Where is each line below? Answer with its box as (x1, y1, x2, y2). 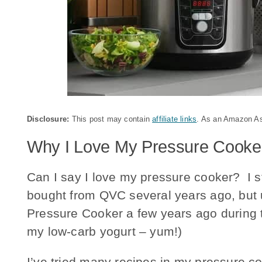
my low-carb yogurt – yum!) (27, 225, 182, 239)
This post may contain (69, 115, 153, 124)
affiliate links (152, 115, 197, 124)
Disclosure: (27, 115, 70, 124)
